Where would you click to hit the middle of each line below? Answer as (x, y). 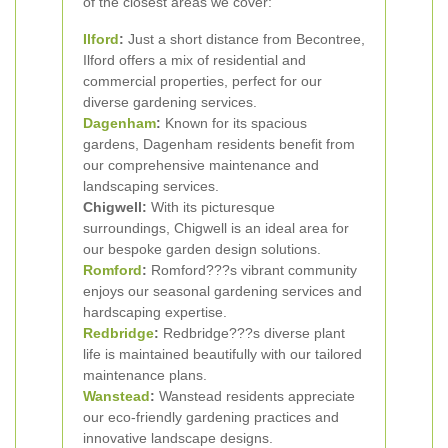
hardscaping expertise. (155, 312)
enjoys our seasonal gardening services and (222, 291)
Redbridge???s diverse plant (252, 333)
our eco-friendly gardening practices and (211, 417)
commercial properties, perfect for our (202, 81)
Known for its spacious (234, 123)
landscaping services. (151, 186)
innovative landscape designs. (178, 438)
